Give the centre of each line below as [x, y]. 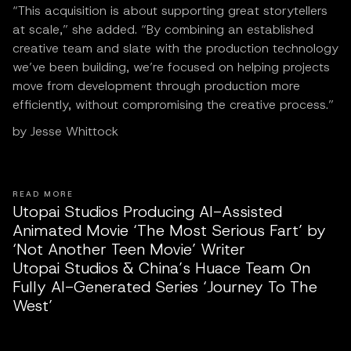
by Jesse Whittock [65, 132]
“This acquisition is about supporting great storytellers [170, 11]
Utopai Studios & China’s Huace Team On [161, 268]
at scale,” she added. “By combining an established [163, 30]
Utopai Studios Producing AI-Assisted [147, 212]
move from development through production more [156, 86]
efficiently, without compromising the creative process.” [173, 105]
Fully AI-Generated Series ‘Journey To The [165, 287]
